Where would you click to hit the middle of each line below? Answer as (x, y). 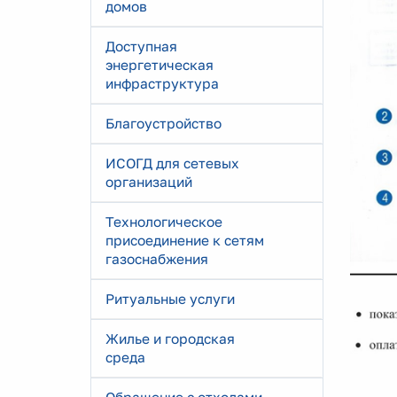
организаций (149, 182)
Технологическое (164, 222)
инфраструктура (162, 83)
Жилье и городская (170, 339)
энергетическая (160, 65)
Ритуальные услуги (170, 299)
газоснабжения (157, 259)
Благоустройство (163, 123)
